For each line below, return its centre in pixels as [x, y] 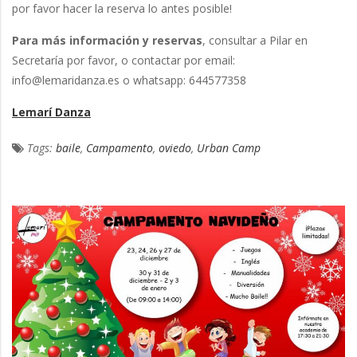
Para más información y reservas [107, 41]
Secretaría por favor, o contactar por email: [124, 61]
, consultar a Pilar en [255, 41]
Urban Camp [229, 148]
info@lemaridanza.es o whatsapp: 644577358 [129, 80]
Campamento [120, 148]
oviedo [175, 148]
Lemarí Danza [51, 112]
